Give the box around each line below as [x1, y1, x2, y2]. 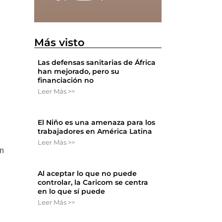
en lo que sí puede [38, 187, 106, 196]
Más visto [34, 36, 85, 49]
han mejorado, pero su [38, 67, 120, 76]
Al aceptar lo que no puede [38, 169, 137, 178]
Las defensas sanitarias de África [38, 58, 156, 67]
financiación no [38, 76, 94, 85]
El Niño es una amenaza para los [38, 118, 156, 127]
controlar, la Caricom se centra [38, 178, 149, 187]
